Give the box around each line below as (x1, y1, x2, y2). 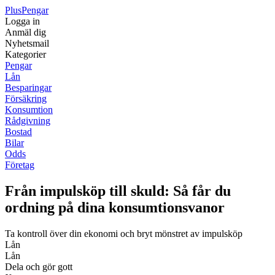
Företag (5, 160, 34, 170)
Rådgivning (5, 115, 50, 126)
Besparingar (5, 82, 52, 93)
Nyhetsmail (5, 38, 49, 48)
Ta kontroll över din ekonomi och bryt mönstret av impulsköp (5, 228, 242, 239)
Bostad (5, 126, 32, 137)
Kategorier (5, 49, 46, 60)
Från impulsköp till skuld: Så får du (5, 182, 231, 199)
